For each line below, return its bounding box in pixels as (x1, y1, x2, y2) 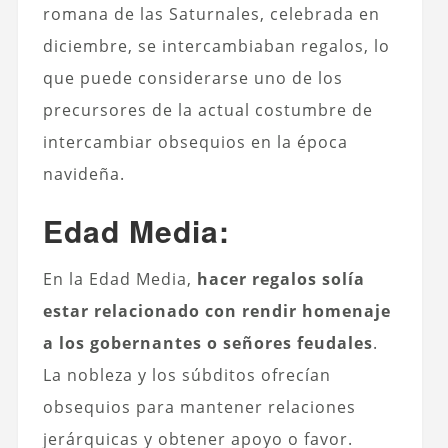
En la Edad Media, (42, 267, 197, 290)
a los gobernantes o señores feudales (42, 331, 373, 354)
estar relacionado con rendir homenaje (42, 299, 391, 322)
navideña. (42, 162, 125, 185)
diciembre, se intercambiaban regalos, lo (42, 34, 390, 57)
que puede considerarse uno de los (42, 66, 343, 89)
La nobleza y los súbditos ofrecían (42, 363, 331, 386)
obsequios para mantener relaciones (42, 395, 356, 418)
